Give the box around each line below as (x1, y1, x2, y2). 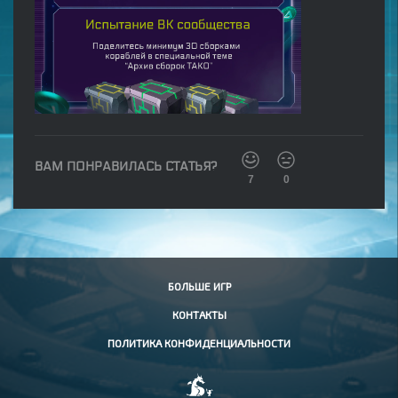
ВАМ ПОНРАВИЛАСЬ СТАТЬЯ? (35, 159, 217, 175)
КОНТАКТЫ (171, 308, 227, 322)
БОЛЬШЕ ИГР (167, 280, 231, 293)
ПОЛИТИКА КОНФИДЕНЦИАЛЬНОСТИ (107, 337, 291, 350)
